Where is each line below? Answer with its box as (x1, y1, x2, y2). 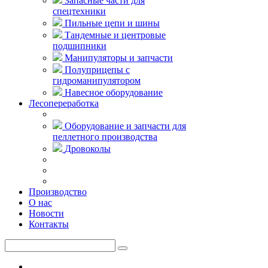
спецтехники (53, 6, 106, 16)
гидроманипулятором (53, 75, 141, 86)
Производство (29, 187, 87, 197)
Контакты (29, 219, 69, 229)
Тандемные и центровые (65, 30, 166, 40)
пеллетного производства (53, 132, 157, 142)
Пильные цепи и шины (65, 18, 160, 28)
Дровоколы (65, 144, 111, 154)
